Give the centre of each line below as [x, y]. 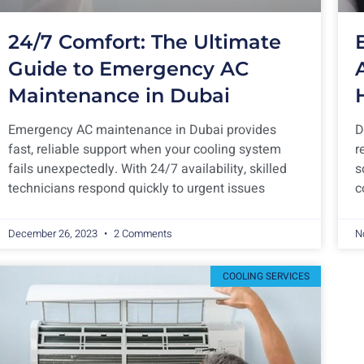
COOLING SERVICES [266, 277]
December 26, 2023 [54, 233]
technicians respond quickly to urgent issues [136, 188]
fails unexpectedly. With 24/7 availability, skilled [147, 169]
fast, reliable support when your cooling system [145, 149]
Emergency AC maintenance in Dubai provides [142, 130]
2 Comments [142, 233]
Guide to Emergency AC [128, 68]
